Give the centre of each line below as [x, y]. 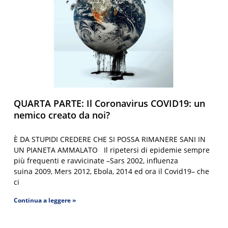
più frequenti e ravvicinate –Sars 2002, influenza [96, 160]
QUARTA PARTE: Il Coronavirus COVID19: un [110, 103]
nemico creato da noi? [62, 115]
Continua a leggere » [45, 200]
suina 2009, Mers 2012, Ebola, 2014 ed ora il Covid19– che [112, 171]
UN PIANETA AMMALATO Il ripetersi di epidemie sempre [112, 150]
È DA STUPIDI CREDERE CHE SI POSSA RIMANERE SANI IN [110, 139]
